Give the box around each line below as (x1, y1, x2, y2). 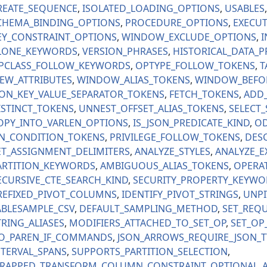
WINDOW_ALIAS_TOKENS (77, 73, 190, 87)
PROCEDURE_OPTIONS (125, 16, 228, 30)
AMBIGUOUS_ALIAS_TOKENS (100, 159, 229, 173)
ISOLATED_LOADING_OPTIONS (82, 2, 220, 15)
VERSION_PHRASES (82, 45, 168, 58)
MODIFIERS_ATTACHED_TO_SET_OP (69, 216, 226, 230)
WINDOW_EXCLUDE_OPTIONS (122, 30, 256, 44)
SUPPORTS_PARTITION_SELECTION (72, 245, 228, 259)
